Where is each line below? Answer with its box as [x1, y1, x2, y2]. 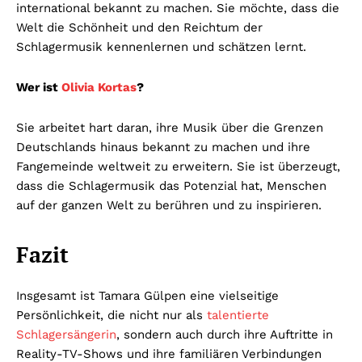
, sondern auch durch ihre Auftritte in [116, 326, 333, 342]
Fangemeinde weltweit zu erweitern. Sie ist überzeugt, [16, 158, 340, 174]
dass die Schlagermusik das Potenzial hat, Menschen [16, 178, 326, 193]
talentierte [203, 307, 269, 322]
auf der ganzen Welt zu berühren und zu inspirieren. [16, 197, 322, 213]
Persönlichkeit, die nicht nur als [16, 307, 203, 322]
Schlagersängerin [16, 326, 116, 342]
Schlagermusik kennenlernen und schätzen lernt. [16, 39, 306, 54]
